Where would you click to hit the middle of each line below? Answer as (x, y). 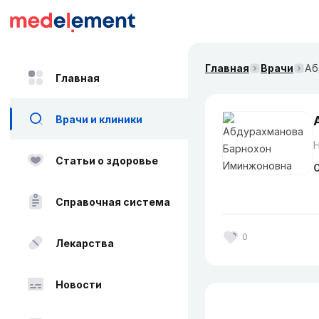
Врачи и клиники (99, 119)
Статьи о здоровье (107, 160)
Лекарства (85, 243)
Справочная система (113, 202)
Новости (79, 284)
